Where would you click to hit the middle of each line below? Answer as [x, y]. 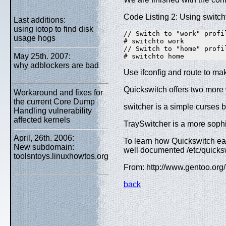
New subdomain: [44, 147]
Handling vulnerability [53, 111]
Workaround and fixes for [58, 93]
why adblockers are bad [56, 65]
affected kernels [42, 120]
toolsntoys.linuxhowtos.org [61, 156]
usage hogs [35, 38]
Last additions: [40, 20]
